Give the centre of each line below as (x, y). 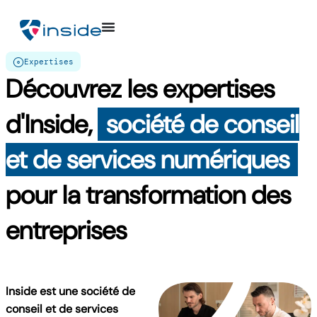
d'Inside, (52, 124)
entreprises (66, 230)
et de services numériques (148, 160)
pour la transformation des (148, 195)
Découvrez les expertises (140, 89)
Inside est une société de (70, 291)
